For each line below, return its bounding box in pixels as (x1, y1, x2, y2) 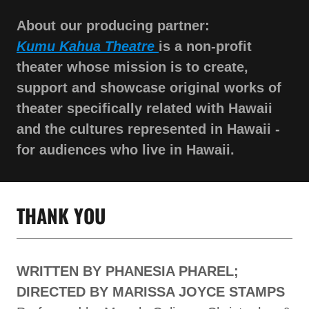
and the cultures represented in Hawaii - (17, 121, 280, 137)
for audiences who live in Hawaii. (17, 142, 235, 158)
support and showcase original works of (17, 80, 281, 96)
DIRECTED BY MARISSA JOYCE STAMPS (17, 284, 285, 300)
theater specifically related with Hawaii (17, 101, 272, 117)
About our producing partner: (17, 18, 210, 34)
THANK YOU (17, 201, 106, 230)
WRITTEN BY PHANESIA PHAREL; (17, 263, 239, 279)
